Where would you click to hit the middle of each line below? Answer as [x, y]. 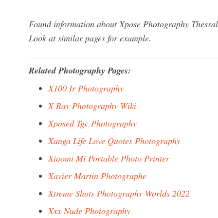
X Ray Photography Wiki [92, 106]
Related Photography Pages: [80, 70]
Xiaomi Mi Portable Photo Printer [109, 158]
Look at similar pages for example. [90, 38]
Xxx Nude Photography [89, 211]
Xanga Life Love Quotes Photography [114, 141]
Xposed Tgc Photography [92, 123]
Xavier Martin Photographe [97, 176]
